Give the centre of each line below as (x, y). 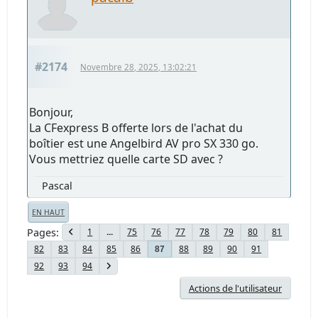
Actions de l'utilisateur (235, 289)
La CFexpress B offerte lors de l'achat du (136, 128)
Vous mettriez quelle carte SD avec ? (126, 159)
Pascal (57, 186)
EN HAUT (49, 213)
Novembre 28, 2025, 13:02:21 (139, 67)
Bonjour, (51, 113)
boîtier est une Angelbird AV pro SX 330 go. (144, 144)
